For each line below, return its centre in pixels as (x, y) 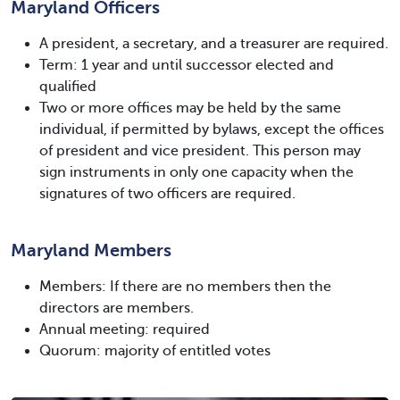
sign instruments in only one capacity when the (196, 172)
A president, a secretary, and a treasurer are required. (214, 43)
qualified (68, 86)
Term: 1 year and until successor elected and (187, 65)
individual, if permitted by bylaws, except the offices (212, 129)
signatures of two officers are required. (167, 193)
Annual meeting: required (125, 329)
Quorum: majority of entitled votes (155, 350)
